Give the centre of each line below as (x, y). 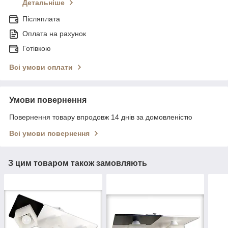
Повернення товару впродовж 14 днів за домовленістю (101, 117)
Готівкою (37, 48)
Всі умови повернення (49, 133)
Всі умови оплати (41, 67)
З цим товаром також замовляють (78, 163)
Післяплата (41, 19)
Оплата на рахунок (54, 33)
